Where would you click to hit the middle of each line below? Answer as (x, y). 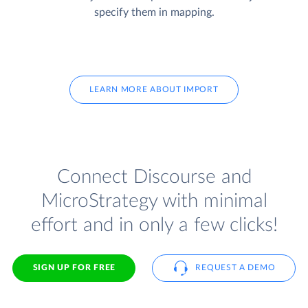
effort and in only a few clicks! (154, 225)
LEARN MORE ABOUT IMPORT (154, 90)
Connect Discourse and (154, 177)
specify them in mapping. (154, 13)
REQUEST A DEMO (235, 268)
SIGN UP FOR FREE (74, 268)
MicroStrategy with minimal (154, 201)
